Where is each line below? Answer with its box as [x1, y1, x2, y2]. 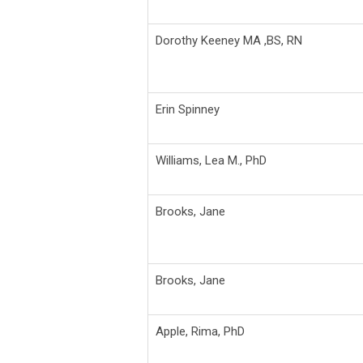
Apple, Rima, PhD [156, 323, 245, 339]
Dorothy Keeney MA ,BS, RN [156, 32, 302, 48]
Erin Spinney [156, 101, 220, 117]
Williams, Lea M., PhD [156, 152, 267, 168]
